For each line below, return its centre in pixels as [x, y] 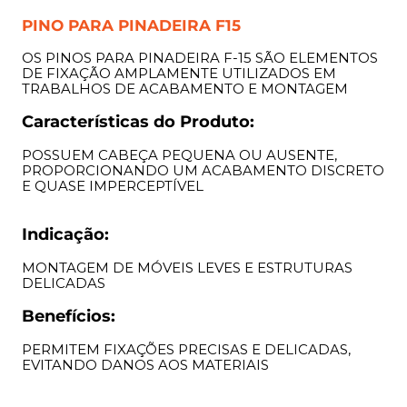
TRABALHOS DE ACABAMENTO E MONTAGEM [185, 89]
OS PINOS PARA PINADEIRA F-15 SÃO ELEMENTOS [200, 58]
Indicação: [65, 235]
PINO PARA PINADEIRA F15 [131, 26]
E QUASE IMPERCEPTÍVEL [113, 186]
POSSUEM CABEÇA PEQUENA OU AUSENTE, [179, 155]
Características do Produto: [138, 122]
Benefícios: [69, 317]
